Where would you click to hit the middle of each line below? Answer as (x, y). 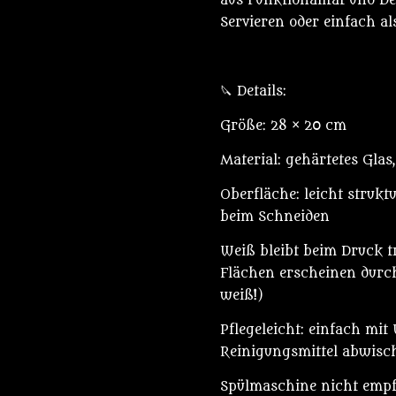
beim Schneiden (275, 217)
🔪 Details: (253, 91)
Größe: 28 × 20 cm (283, 126)
